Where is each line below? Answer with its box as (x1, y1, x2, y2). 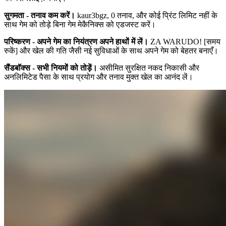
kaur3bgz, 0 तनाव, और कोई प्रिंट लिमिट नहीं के (75, 11, 217, 20)
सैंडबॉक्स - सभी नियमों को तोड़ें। (4, 63, 97, 72)
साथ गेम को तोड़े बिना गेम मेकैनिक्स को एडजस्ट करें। (4, 20, 156, 29)
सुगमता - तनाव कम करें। (4, 11, 75, 20)
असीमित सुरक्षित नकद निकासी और (97, 63, 199, 72)
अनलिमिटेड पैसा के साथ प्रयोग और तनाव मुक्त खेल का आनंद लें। (4, 72, 193, 81)
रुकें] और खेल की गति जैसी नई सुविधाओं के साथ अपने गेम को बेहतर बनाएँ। (4, 46, 218, 55)
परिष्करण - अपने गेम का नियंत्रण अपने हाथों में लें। (4, 37, 148, 46)
